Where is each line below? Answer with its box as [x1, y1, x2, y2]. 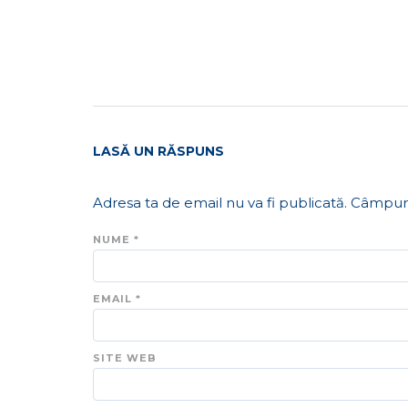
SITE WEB [93, 351, 157, 364]
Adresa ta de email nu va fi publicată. [93, 193, 347, 211]
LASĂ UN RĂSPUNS [93, 142, 224, 159]
